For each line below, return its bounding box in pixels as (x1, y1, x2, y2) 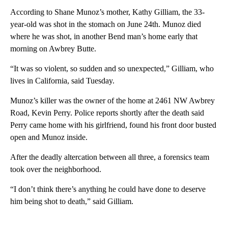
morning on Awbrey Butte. (10, 44, 96, 53)
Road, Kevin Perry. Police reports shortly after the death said (10, 108, 204, 118)
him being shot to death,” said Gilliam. (10, 197, 133, 206)
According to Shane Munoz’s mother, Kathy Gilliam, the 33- (10, 8, 205, 17)
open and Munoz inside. (10, 133, 88, 142)
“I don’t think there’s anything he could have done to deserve (10, 185, 206, 194)
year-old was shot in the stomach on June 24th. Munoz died (10, 20, 201, 29)
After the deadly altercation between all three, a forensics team (10, 153, 209, 162)
